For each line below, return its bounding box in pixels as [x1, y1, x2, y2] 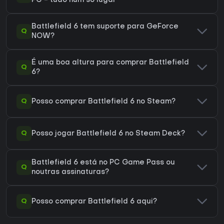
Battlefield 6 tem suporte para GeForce [31, 23, 178, 30]
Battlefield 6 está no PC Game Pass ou [31, 159, 175, 166]
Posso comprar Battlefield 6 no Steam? [31, 98, 175, 105]
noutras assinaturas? [31, 169, 109, 176]
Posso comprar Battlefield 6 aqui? [31, 198, 157, 205]
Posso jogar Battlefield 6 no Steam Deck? [31, 130, 185, 137]
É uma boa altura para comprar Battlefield [31, 59, 189, 66]
